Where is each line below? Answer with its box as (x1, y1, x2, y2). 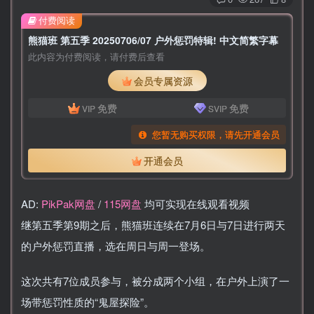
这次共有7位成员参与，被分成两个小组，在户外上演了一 (21, 273, 289, 288)
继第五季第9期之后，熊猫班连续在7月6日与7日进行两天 (21, 217, 285, 232)
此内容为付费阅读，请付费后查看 (28, 50, 165, 64)
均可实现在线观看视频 (142, 196, 250, 211)
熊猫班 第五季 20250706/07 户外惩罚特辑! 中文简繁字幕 (28, 33, 278, 48)
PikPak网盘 (41, 196, 95, 211)
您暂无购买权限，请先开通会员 (152, 128, 280, 142)
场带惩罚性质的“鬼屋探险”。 (21, 294, 154, 309)
